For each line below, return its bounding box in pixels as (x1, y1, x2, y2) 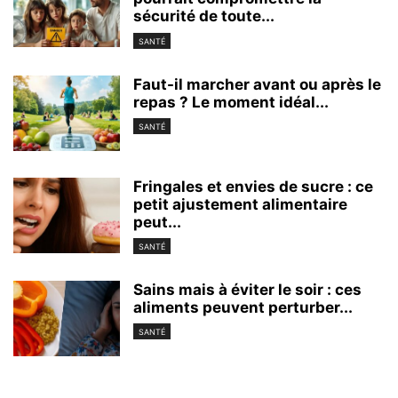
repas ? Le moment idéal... (133, 92, 329, 111)
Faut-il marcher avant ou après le (133, 75, 381, 93)
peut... (133, 212, 181, 231)
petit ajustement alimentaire (133, 195, 347, 213)
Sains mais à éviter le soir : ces (133, 280, 362, 298)
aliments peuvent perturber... (133, 298, 353, 316)
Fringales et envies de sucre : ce (133, 177, 373, 195)
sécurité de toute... (133, 7, 275, 26)
